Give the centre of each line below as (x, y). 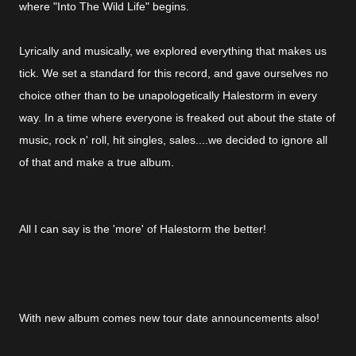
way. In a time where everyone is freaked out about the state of (177, 118)
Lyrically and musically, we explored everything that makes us (173, 51)
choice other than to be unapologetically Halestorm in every (168, 95)
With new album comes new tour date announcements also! (169, 318)
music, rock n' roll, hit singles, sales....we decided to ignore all (173, 140)
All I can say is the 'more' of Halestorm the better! (143, 229)
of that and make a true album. (97, 162)
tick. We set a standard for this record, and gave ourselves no (174, 73)
